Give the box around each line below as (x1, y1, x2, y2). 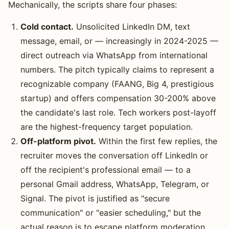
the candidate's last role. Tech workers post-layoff (20, 107, 216, 118)
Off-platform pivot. (20, 135, 96, 146)
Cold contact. (20, 21, 74, 32)
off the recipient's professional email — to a (20, 164, 191, 175)
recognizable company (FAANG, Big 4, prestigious (20, 78, 214, 89)
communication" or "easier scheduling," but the (20, 207, 201, 218)
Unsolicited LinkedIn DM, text (74, 21, 190, 32)
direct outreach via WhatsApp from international (20, 50, 208, 60)
